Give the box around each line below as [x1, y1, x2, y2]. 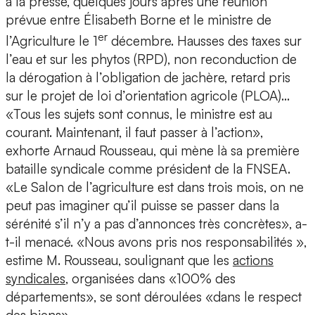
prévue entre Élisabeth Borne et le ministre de [6, 11, 271, 29]
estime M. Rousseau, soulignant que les [6, 252, 233, 269]
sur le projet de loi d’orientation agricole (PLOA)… [6, 87, 290, 105]
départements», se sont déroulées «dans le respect [6, 288, 302, 306]
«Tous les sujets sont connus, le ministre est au [6, 105, 272, 123]
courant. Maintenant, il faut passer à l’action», [6, 124, 263, 141]
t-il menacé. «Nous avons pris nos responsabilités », [6, 233, 307, 251]
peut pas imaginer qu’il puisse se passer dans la [6, 197, 279, 214]
